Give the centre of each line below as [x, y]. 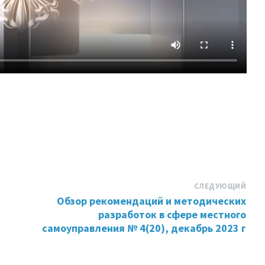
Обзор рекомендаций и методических [152, 201]
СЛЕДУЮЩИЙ [220, 186]
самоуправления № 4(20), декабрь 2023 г [144, 228]
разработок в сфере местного [172, 214]
